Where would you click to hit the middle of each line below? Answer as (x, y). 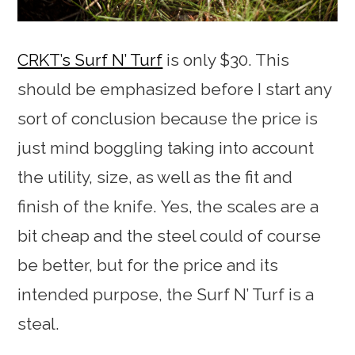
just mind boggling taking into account (166, 148)
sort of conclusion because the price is (168, 119)
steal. (39, 324)
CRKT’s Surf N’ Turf (90, 60)
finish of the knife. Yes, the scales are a (168, 207)
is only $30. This (226, 60)
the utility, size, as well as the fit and (155, 177)
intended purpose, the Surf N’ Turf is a (166, 295)
